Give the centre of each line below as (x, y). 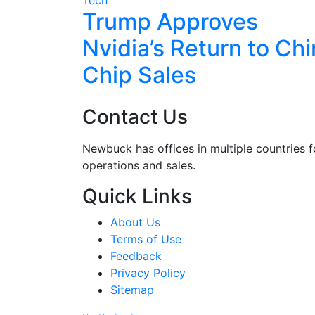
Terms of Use (146, 239)
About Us (135, 222)
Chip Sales (139, 75)
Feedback (136, 256)
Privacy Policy (148, 272)
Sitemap (132, 289)
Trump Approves (170, 21)
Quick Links (137, 196)
